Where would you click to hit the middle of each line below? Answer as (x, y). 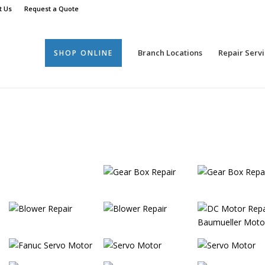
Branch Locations (170, 53)
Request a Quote (51, 9)
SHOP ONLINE (83, 53)
